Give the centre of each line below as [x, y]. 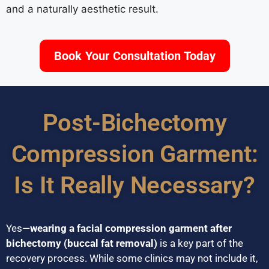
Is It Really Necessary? [134, 185]
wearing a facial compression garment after [131, 228]
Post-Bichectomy [134, 122]
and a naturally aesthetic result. [82, 9]
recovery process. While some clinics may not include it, [132, 258]
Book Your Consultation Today [134, 56]
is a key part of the [200, 243]
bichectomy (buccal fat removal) [82, 243]
